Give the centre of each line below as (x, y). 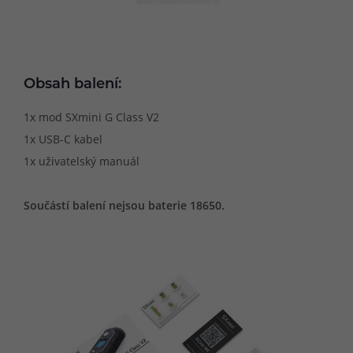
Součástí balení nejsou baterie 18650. (124, 205)
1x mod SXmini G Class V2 (91, 117)
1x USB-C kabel (63, 139)
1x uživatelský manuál (82, 161)
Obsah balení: (72, 85)
